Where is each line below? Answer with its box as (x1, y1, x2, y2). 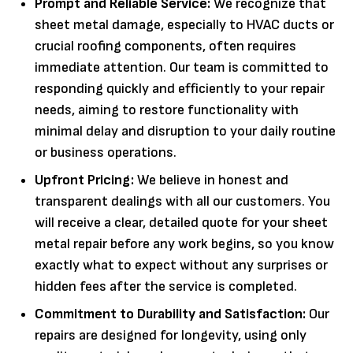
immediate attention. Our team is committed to (35, 58, 329, 76)
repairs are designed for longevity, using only (35, 326, 307, 344)
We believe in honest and (134, 171, 288, 188)
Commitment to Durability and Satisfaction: (35, 305, 306, 322)
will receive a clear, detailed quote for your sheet (35, 214, 328, 231)
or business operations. (35, 143, 176, 161)
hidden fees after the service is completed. (35, 277, 297, 295)
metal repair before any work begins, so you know (35, 235, 334, 252)
